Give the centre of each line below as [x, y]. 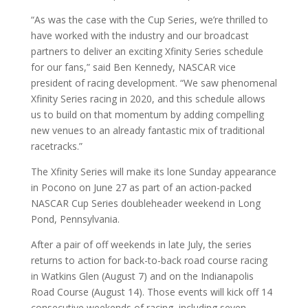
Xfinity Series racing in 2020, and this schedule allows [148, 99]
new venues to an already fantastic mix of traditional [147, 131]
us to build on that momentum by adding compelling [147, 115]
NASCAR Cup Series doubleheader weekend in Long [145, 203]
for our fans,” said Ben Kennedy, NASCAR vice [133, 67]
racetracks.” [56, 146]
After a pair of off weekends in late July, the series [141, 245]
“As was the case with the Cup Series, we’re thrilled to [149, 20]
